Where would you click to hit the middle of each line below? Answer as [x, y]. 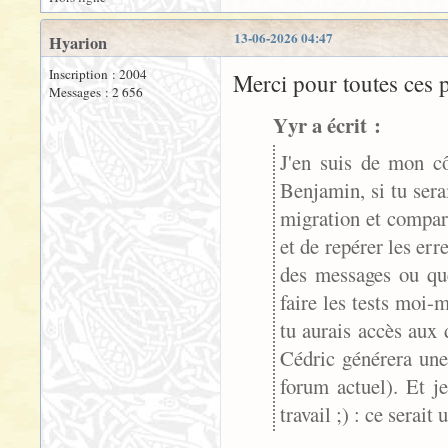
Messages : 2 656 [96, 92]
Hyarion [78, 43]
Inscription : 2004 [98, 74]
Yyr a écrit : [327, 125]
